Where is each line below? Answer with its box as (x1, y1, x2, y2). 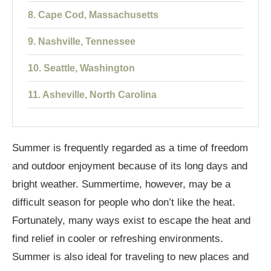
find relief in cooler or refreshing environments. (12, 233, 223, 245)
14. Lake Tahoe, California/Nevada (28, 169, 183, 180)
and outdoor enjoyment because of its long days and (12, 160, 247, 172)
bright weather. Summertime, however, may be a (12, 178, 230, 191)
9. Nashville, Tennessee (28, 36, 135, 47)
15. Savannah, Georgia (28, 196, 131, 207)
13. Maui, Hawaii (28, 143, 100, 154)
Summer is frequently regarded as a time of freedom (12, 142, 248, 154)
